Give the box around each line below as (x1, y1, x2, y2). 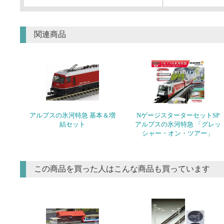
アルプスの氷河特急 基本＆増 (29, 111, 116, 119)
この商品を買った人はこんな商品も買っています (34, 164, 210, 173)
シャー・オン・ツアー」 (142, 129, 214, 137)
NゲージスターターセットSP (136, 111, 219, 119)
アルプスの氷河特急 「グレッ (134, 120, 221, 128)
